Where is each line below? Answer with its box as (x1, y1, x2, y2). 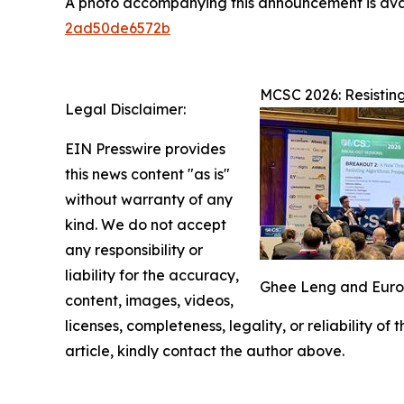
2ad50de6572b (65, 18, 170, 37)
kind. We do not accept (65, 215, 226, 234)
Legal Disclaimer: (65, 99, 186, 118)
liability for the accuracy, (65, 265, 239, 284)
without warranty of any (65, 189, 233, 208)
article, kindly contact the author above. (65, 341, 344, 360)
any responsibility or (65, 240, 203, 259)
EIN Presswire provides (65, 139, 225, 158)
